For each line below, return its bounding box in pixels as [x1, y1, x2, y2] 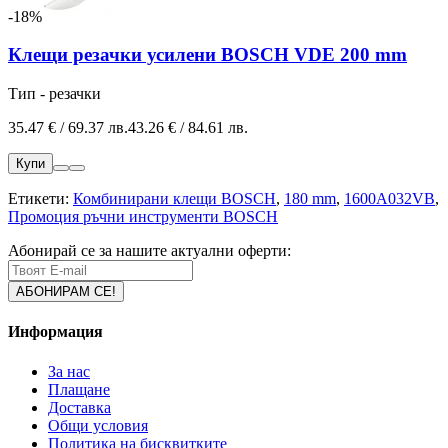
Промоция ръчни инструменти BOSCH [8, 208, 278, 226]
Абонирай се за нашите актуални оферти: [8, 242, 291, 260]
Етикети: [8, 190, 73, 208]
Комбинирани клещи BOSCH [73, 190, 276, 208]
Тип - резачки [8, 85, 101, 103]
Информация [8, 323, 103, 341]
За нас [48, 362, 90, 380]
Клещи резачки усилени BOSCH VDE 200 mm [8, 44, 407, 66]
